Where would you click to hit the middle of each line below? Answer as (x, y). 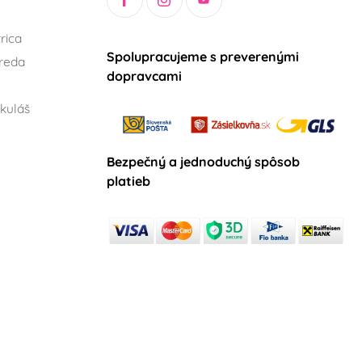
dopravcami (144, 76)
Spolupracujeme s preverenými (203, 57)
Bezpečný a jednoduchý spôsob (203, 162)
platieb (128, 181)
